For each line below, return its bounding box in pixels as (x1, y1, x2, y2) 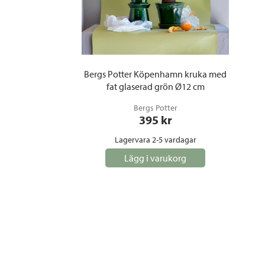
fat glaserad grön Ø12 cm (106, 80, 205, 92)
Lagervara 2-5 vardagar (114, 134, 196, 145)
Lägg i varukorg (124, 151, 186, 164)
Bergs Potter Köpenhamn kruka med (84, 67, 227, 80)
